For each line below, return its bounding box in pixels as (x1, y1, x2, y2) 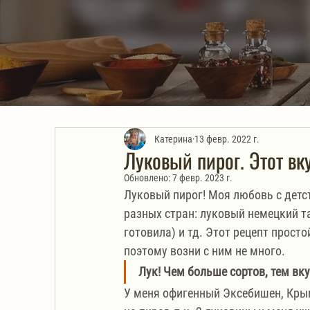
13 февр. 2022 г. (194, 133, 259, 145)
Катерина (154, 133, 192, 145)
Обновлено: (124, 172, 172, 183)
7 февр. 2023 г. (172, 172, 232, 183)
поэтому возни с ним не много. (124, 244, 285, 258)
